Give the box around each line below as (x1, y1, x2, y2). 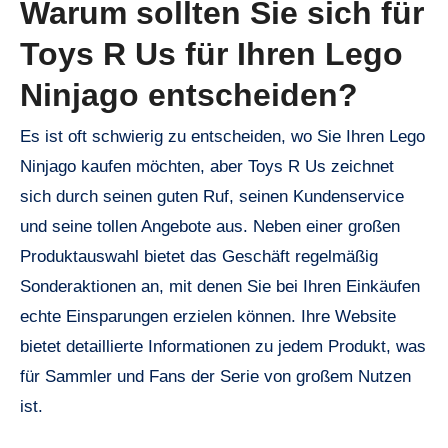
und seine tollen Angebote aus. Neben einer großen (20, 217, 400, 237)
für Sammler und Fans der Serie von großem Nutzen (20, 367, 411, 387)
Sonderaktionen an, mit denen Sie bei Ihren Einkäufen (20, 277, 420, 297)
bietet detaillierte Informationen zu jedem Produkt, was (20, 337, 426, 357)
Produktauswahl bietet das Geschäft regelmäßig (20, 247, 378, 267)
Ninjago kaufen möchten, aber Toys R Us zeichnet (20, 157, 394, 177)
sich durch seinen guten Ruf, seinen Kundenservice (20, 187, 404, 207)
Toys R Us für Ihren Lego (20, 36, 403, 73)
